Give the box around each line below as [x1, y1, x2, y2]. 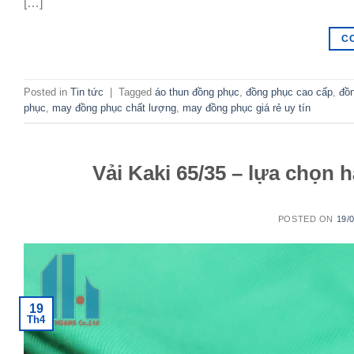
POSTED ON [277, 214, 337, 224]
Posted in [24, 86, 70, 99]
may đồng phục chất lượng [52, 102, 176, 115]
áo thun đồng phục [155, 86, 239, 99]
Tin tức [70, 86, 104, 99]
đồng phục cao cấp [246, 86, 333, 99]
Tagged [119, 86, 155, 99]
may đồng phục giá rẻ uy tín [183, 102, 311, 115]
